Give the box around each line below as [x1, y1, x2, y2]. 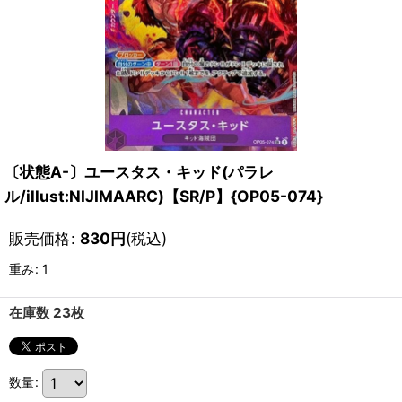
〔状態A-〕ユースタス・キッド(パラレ [4, 162, 274, 181]
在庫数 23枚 [9, 304, 84, 321]
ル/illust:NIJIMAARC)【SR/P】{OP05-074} [4, 187, 323, 205]
